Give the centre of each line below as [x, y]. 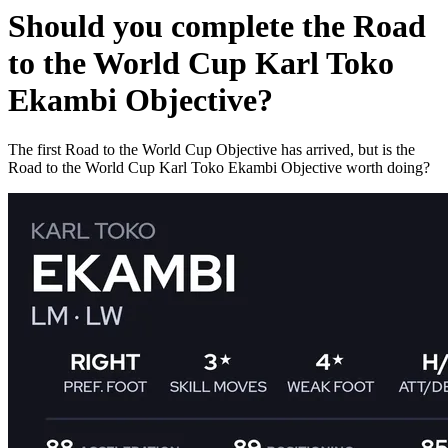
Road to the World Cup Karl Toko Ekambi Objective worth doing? [219, 167]
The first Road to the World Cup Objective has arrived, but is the [211, 149]
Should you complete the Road [217, 26]
